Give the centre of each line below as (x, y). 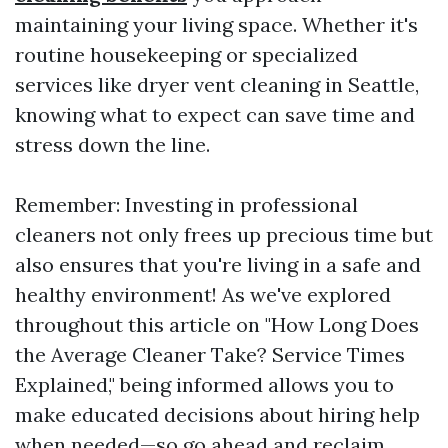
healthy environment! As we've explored (203, 295)
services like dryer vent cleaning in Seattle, (217, 85)
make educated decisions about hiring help (217, 415)
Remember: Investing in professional (186, 205)
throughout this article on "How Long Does (217, 325)
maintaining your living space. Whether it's (216, 25)
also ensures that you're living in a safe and (218, 265)
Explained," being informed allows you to (204, 385)
